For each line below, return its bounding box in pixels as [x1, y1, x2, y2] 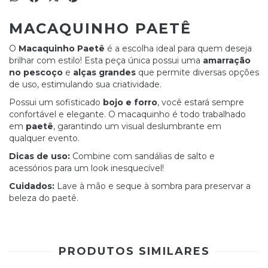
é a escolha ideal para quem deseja [105, 43, 252, 54]
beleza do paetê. [9, 193, 78, 203]
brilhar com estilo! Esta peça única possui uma [9, 55, 203, 66]
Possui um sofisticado [9, 97, 103, 108]
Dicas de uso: [9, 151, 70, 162]
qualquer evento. [9, 133, 80, 144]
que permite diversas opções [136, 67, 259, 78]
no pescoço [9, 67, 63, 78]
